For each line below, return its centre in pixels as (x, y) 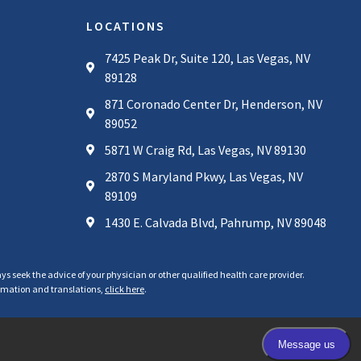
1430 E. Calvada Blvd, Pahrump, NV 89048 (215, 223)
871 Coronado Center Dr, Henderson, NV (213, 104)
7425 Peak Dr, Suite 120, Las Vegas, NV (207, 58)
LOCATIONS (126, 26)
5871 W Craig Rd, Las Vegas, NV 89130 (205, 150)
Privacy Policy (301, 342)
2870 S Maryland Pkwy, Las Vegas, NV (203, 177)
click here (124, 289)
